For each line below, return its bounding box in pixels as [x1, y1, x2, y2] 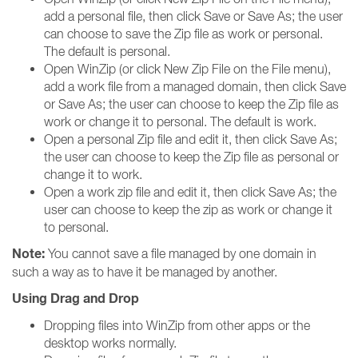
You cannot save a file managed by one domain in [45, 246, 316, 261]
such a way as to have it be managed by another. [12, 265, 277, 279]
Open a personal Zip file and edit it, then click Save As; [44, 132, 337, 146]
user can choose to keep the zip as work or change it [44, 202, 332, 217]
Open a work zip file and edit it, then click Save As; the [44, 185, 336, 199]
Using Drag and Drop [12, 290, 139, 307]
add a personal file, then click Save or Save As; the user [44, 9, 343, 23]
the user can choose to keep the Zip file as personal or [44, 149, 339, 164]
